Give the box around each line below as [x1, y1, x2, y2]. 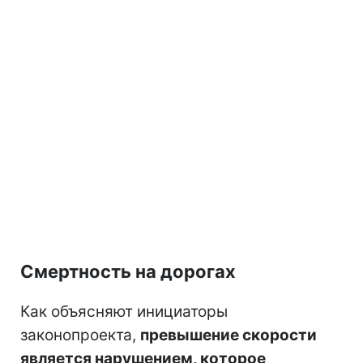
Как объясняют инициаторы [20, 302, 228, 321]
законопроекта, [20, 326, 140, 344]
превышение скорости [140, 326, 317, 344]
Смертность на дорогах [20, 261, 236, 282]
